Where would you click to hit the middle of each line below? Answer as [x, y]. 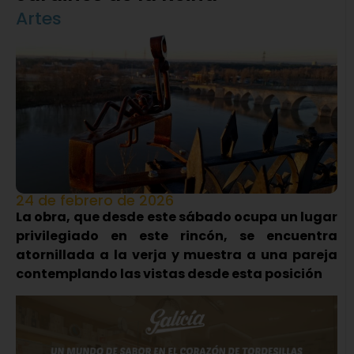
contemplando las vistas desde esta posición [169, 274]
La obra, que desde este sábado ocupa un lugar [177, 217]
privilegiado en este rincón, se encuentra [177, 236]
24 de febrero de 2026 [95, 201]
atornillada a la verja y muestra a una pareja [177, 255]
